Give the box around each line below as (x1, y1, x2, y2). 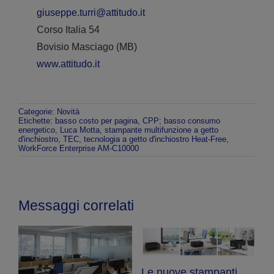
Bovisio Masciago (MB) (36, 41, 137, 52)
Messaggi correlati (18, 197, 134, 213)
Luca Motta (59, 125, 100, 135)
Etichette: (18, 116, 55, 125)
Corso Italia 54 (36, 24, 100, 35)
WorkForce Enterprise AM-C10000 (18, 143, 139, 153)
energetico (18, 125, 55, 135)
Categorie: (18, 106, 57, 116)
